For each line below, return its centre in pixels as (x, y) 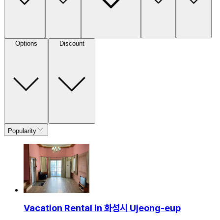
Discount (72, 43)
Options (26, 43)
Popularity (22, 131)
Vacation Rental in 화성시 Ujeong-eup (102, 208)
